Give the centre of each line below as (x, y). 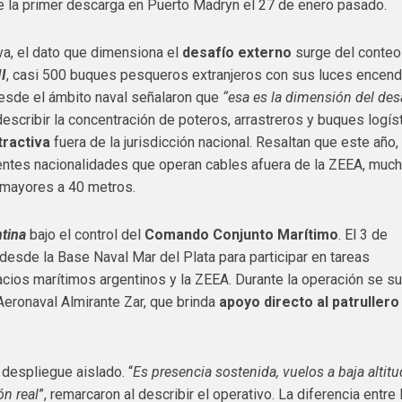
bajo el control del (86, 235)
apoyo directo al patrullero (310, 302)
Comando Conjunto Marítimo (242, 235)
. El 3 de (363, 235)
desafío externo (237, 52)
